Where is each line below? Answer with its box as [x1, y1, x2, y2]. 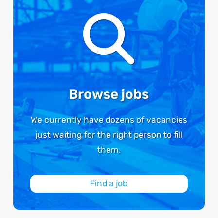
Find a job [90, 179, 128, 189]
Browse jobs [69, 86, 149, 103]
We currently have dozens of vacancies [30, 114, 187, 125]
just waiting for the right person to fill [35, 129, 182, 140]
